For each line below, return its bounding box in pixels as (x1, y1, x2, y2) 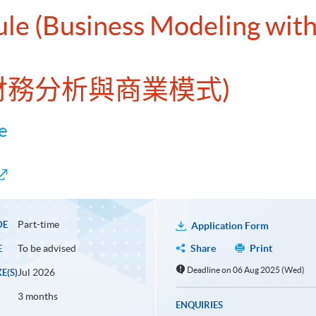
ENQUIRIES (175, 300, 223, 311)
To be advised (17, 243, 76, 255)
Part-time (17, 219, 59, 231)
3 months (17, 291, 58, 303)
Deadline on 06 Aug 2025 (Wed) (187, 265, 305, 275)
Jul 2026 (17, 267, 55, 279)
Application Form (190, 220, 269, 232)
